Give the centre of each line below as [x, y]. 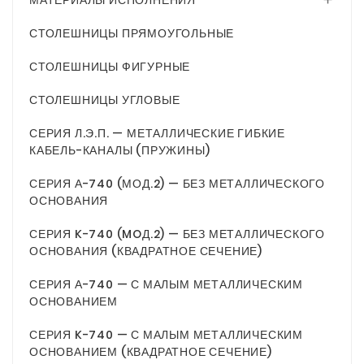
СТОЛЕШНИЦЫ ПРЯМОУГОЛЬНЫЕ [132, 34]
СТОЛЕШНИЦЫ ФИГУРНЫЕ [110, 67]
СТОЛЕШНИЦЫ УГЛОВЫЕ [105, 100]
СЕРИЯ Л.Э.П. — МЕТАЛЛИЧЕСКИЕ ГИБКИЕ [157, 134]
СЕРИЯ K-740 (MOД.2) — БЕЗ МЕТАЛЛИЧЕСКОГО [177, 234]
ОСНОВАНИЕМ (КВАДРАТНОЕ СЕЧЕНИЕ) [151, 352]
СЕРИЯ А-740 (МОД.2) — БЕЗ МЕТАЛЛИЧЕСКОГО [177, 184]
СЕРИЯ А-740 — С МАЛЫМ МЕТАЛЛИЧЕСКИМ [166, 285]
